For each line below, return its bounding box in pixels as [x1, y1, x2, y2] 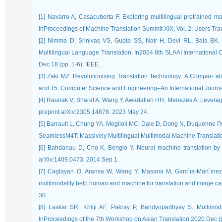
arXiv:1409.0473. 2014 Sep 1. [39, 156, 119, 163]
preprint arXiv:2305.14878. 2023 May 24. [39, 109, 149, 115]
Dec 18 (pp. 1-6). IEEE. [39, 61, 100, 68]
